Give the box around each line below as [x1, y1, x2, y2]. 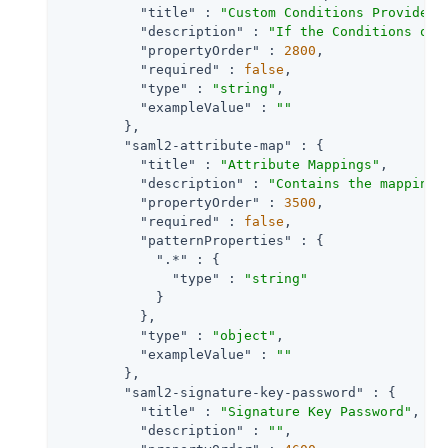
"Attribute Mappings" [220, 156, 380, 172]
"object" [212, 327, 276, 343]
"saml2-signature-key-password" [124, 384, 364, 400]
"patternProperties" [140, 232, 292, 248]
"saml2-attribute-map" [124, 137, 292, 153]
